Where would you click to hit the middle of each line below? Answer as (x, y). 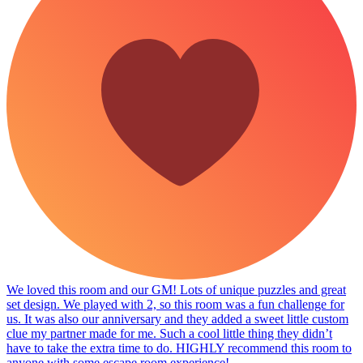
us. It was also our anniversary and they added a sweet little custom (177, 318)
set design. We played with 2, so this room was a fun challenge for (175, 304)
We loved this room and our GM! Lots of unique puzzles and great (176, 289)
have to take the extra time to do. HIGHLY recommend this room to (179, 348)
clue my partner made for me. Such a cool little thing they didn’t (169, 333)
